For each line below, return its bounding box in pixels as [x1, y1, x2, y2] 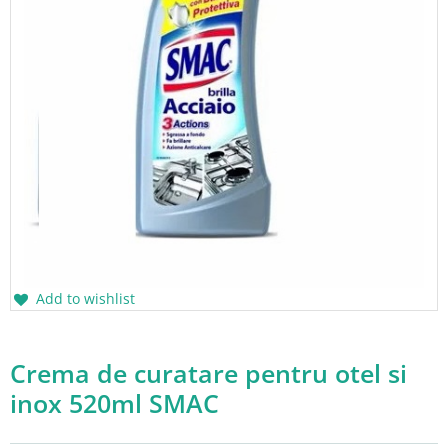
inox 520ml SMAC [10, 386, 219, 421]
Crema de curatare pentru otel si [10, 356, 407, 391]
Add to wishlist [36, 288, 135, 308]
